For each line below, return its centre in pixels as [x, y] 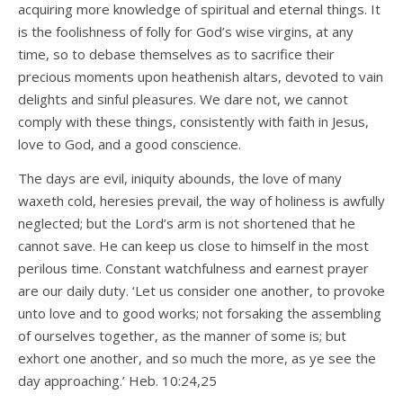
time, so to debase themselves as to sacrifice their [176, 54]
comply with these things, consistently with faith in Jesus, [193, 122]
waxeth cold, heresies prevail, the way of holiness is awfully [201, 201]
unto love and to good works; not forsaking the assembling [200, 313]
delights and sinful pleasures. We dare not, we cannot [183, 99]
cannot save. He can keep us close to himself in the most [193, 246]
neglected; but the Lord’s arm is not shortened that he [187, 224]
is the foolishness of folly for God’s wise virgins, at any [186, 32]
